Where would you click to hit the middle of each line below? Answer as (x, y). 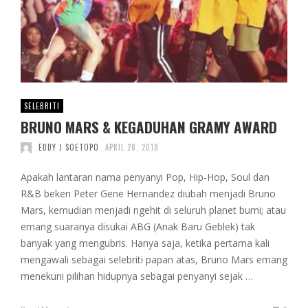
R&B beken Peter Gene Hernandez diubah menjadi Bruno (148, 194)
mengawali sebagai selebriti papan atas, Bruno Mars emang (154, 260)
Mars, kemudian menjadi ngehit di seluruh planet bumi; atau (153, 210)
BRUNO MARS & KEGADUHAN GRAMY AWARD (149, 127)
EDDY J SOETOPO (68, 147)
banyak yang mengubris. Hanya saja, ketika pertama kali (145, 243)
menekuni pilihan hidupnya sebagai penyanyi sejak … (137, 276)
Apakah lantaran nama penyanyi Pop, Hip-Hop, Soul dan (145, 177)
